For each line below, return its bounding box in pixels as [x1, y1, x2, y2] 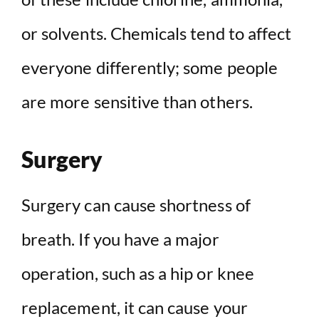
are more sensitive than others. [21, 91, 253, 113]
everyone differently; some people [21, 57, 278, 78]
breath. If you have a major [21, 229, 219, 250]
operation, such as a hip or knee [21, 263, 254, 284]
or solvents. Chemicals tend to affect [21, 23, 292, 44]
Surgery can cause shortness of [21, 194, 251, 216]
